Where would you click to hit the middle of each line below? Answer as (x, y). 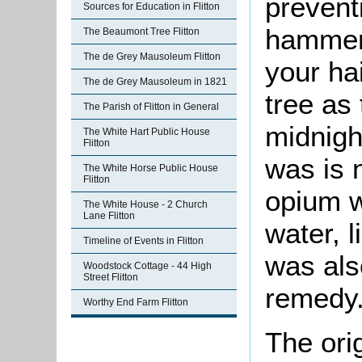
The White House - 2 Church (145, 204)
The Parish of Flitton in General (151, 107)
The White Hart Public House (147, 132)
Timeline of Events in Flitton (143, 241)
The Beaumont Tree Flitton (141, 32)
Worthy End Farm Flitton (136, 302)
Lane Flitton (109, 216)
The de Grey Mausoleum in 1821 (155, 82)
